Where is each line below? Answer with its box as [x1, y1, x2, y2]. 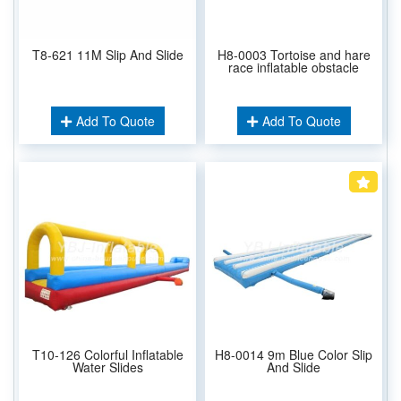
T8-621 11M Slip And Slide [31, 45, 183, 64]
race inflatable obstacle [228, 57, 359, 76]
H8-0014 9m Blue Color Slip [215, 345, 372, 363]
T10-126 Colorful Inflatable [31, 345, 183, 363]
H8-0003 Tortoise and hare [217, 45, 371, 64]
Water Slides [72, 357, 143, 376]
